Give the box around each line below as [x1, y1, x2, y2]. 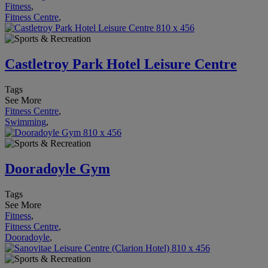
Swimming [5, 117, 46, 127]
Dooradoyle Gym [5, 160, 110, 176]
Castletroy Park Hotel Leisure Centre [5, 56, 237, 72]
